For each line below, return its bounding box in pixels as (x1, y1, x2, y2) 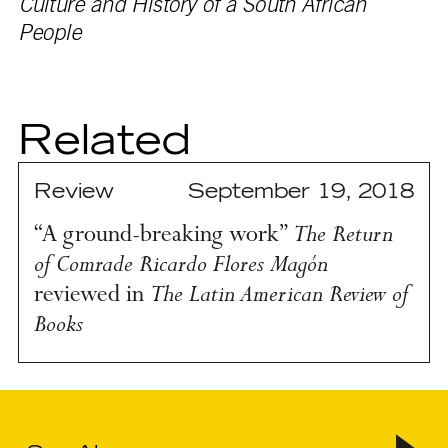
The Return (292, 221, 393, 249)
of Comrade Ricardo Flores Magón (33, 251, 328, 279)
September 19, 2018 (188, 181, 415, 202)
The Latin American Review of (149, 281, 408, 309)
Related (17, 121, 191, 162)
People (17, 21, 81, 44)
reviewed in (33, 282, 150, 310)
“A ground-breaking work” (33, 222, 293, 250)
